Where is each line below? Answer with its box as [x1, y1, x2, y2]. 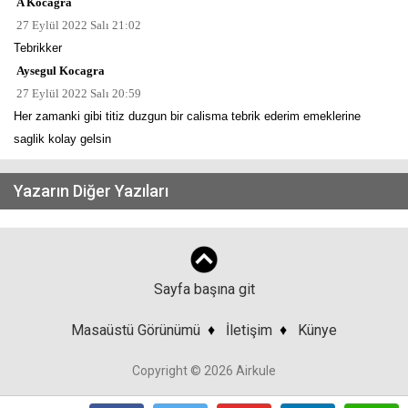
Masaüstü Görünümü [71, 321, 200, 339]
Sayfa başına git [153, 280, 255, 298]
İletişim [226, 321, 272, 339]
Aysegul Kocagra [14, 63, 105, 77]
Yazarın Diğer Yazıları [14, 180, 168, 200]
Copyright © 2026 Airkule [132, 362, 276, 378]
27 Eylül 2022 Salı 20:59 [14, 86, 141, 100]
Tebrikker [14, 40, 62, 55]
